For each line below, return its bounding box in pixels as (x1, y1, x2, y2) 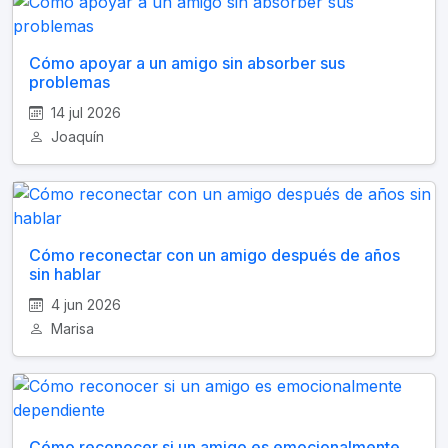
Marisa (47, 320, 94, 338)
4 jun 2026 (47, 296, 121, 314)
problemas (29, 72, 110, 93)
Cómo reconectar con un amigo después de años (29, 245, 400, 266)
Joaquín (47, 128, 104, 146)
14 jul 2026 (47, 104, 121, 122)
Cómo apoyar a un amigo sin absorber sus (29, 53, 345, 74)
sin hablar (29, 264, 101, 285)
